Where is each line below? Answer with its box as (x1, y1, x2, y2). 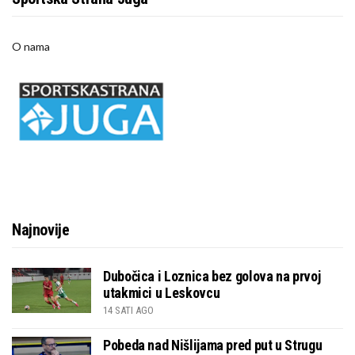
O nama (12, 40, 50, 53)
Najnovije (12, 220, 70, 240)
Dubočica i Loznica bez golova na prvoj (103, 268, 321, 285)
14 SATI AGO (103, 304, 154, 317)
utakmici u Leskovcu (103, 284, 220, 302)
